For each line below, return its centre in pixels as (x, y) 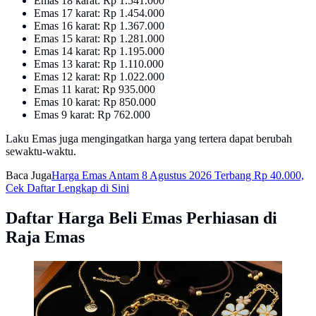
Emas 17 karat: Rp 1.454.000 (99, 13)
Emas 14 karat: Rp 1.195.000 (99, 51)
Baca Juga (29, 175)
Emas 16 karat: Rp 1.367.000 (99, 25)
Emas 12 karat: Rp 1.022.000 (99, 76)
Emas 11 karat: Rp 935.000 (95, 89)
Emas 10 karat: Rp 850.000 (95, 102)
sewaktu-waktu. (41, 151)
